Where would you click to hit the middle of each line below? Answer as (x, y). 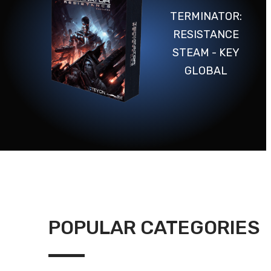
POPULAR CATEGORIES (154, 227)
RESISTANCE (206, 35)
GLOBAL (206, 71)
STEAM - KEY (206, 53)
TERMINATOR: (206, 17)
